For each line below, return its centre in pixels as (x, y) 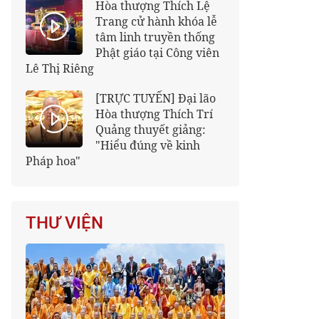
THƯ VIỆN (64, 223)
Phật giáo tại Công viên (157, 53)
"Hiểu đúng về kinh (148, 145)
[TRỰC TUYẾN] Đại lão (156, 98)
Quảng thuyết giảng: (151, 130)
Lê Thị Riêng (60, 68)
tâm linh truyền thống (155, 37)
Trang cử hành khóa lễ (156, 21)
